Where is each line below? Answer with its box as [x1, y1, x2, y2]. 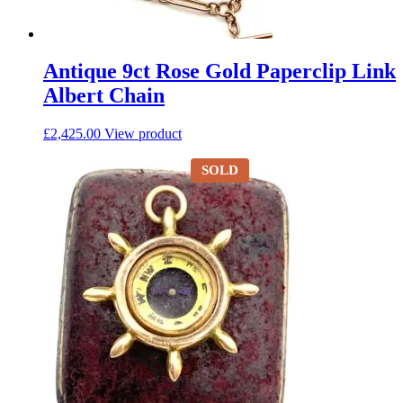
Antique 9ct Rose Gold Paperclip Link [43, 59, 396, 84]
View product [104, 126, 182, 142]
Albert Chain [43, 84, 165, 108]
